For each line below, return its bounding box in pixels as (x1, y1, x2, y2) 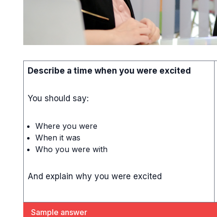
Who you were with (35, 144, 108, 154)
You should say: (28, 93, 89, 103)
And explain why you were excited (28, 171, 162, 181)
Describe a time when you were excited (28, 65, 191, 76)
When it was (35, 132, 80, 142)
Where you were (35, 121, 97, 131)
